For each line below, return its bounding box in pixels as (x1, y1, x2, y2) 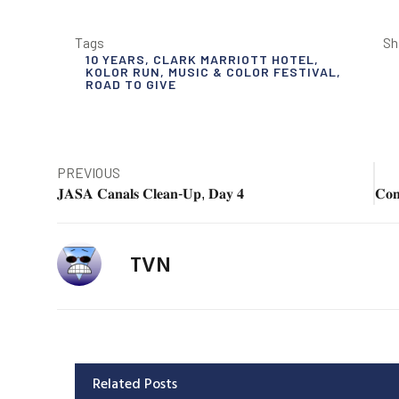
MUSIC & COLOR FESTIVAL (167, 64, 337, 80)
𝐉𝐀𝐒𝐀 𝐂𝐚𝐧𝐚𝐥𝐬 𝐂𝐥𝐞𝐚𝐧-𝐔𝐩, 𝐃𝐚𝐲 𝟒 (56, 186, 244, 202)
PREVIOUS (56, 164, 120, 182)
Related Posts (92, 372, 177, 395)
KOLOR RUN (85, 64, 160, 80)
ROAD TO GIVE (85, 77, 176, 93)
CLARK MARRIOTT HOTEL (152, 52, 314, 68)
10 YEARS (85, 52, 145, 68)
